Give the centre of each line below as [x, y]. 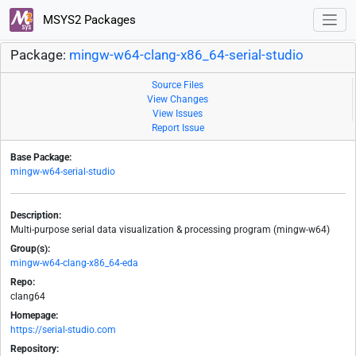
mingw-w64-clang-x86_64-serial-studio [186, 56]
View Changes [178, 100]
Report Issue [178, 128]
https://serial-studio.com [63, 330]
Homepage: [34, 316]
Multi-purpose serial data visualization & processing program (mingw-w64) [170, 230]
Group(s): [30, 249]
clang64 [28, 297]
